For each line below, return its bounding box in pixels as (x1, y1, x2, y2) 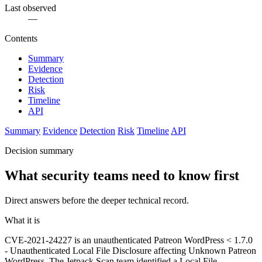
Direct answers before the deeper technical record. (5, 195, 189, 206)
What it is (5, 215, 40, 226)
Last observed (5, 3, 56, 13)
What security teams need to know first (5, 168, 239, 184)
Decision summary (5, 146, 74, 156)
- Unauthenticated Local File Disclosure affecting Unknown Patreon (5, 246, 256, 256)
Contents (5, 33, 37, 44)
